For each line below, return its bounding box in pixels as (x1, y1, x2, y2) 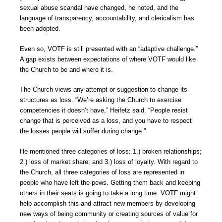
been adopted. (20, 25, 60, 33)
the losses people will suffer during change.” (20, 127, 146, 135)
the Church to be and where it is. (20, 65, 113, 73)
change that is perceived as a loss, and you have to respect (20, 117, 192, 125)
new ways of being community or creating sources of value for (20, 210, 198, 218)
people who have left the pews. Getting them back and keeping (20, 178, 200, 186)
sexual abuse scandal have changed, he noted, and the (20, 4, 178, 12)
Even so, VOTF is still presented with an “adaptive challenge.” (20, 45, 198, 53)
